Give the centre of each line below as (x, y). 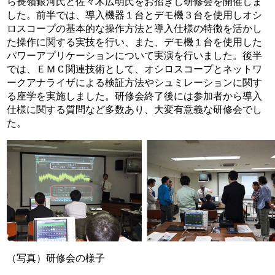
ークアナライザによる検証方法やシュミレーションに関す (135, 82)
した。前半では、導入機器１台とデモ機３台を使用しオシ (135, 14)
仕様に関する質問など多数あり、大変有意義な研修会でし (135, 109)
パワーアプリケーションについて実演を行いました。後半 (135, 55)
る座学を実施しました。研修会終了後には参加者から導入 (135, 95)
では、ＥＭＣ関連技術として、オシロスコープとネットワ (135, 68)
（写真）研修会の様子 (56, 258)
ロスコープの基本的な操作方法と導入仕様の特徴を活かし (135, 28)
